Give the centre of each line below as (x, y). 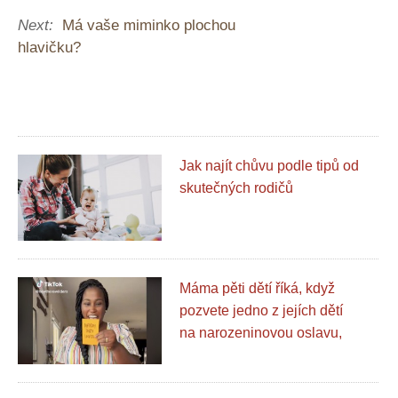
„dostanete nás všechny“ (257, 355)
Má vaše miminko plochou (149, 25)
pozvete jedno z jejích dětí (262, 311)
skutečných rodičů (237, 188)
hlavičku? (49, 48)
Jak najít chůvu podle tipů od (270, 166)
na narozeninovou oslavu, (261, 333)
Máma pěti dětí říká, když (258, 289)
